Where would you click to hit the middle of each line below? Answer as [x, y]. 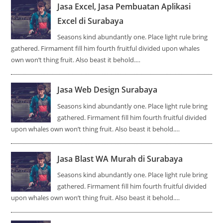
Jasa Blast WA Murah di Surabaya [120, 159]
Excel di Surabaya [91, 21]
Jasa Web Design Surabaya [108, 90]
